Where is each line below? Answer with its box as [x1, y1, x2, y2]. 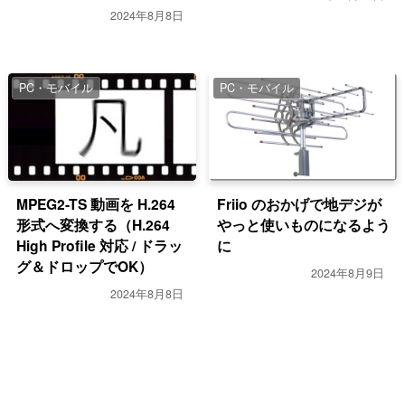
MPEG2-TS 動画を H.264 [16, 193, 176, 215]
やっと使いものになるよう [217, 214, 391, 236]
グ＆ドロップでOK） [16, 256, 154, 278]
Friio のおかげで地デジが [217, 193, 382, 215]
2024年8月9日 [311, 265, 385, 282]
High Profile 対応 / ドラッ [16, 235, 184, 257]
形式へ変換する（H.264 [16, 214, 171, 236]
